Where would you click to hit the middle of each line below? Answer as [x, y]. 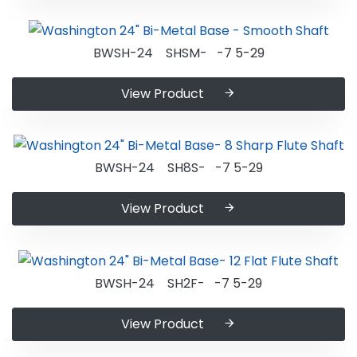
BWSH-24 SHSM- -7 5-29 [178, 53]
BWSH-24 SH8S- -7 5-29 [178, 168]
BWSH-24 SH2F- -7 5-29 [178, 283]
